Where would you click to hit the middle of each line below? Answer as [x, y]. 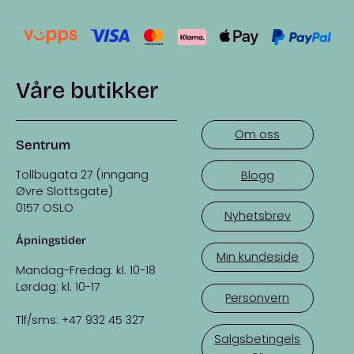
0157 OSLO [45, 208]
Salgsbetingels [258, 339]
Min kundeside [257, 257]
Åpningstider [51, 240]
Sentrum [43, 145]
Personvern [258, 298]
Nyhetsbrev [257, 216]
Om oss [258, 134]
